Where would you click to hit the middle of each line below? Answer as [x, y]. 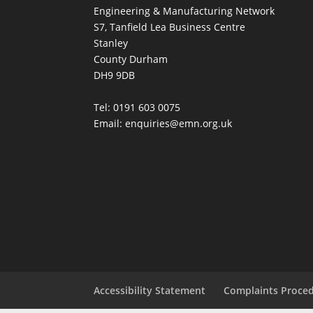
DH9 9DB [115, 75]
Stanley [111, 43]
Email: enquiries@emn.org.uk [163, 123]
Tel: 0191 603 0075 [137, 107]
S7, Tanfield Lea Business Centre [170, 27]
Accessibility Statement [150, 290]
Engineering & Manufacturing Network [184, 10]
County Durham [131, 59]
